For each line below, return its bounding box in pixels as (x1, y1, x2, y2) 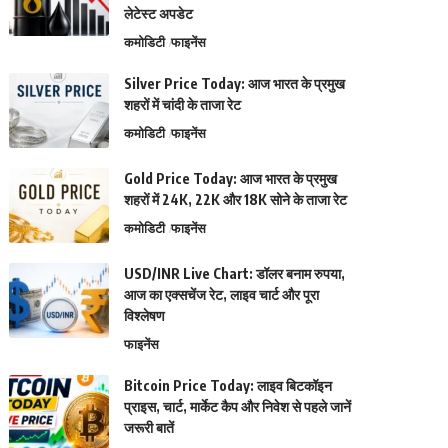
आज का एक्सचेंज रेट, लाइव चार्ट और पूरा (124, 286, 320, 303)
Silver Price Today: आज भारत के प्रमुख (124, 75, 346, 92)
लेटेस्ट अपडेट (124, 5, 194, 22)
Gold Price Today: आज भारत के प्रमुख (124, 170, 338, 187)
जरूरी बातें (124, 419, 175, 436)
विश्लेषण (124, 307, 166, 324)
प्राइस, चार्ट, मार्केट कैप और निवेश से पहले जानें (124, 398, 352, 415)
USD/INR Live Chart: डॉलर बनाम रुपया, (124, 265, 346, 282)
